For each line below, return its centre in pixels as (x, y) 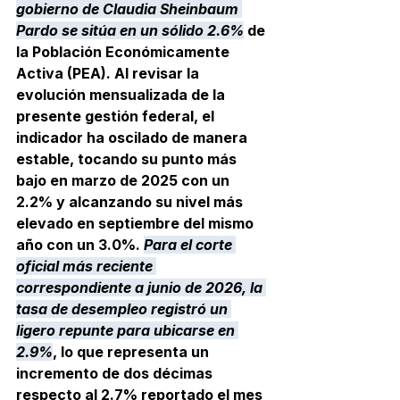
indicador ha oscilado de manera (133, 137)
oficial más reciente (86, 266)
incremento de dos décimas (116, 373)
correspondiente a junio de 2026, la (141, 287)
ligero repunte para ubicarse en (127, 330)
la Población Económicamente (125, 51)
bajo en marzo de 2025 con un (125, 180)
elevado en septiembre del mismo (137, 223)
